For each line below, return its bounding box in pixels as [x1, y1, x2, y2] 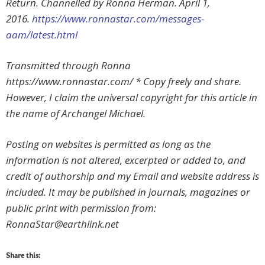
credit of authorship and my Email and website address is [6, 169, 259, 183]
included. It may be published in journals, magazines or [6, 185, 250, 199]
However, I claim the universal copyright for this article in [6, 91, 257, 105]
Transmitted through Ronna [6, 59, 131, 73]
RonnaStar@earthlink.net [6, 217, 119, 231]
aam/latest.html [6, 28, 77, 42]
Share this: [6, 253, 40, 260]
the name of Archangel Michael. [6, 106, 146, 121]
